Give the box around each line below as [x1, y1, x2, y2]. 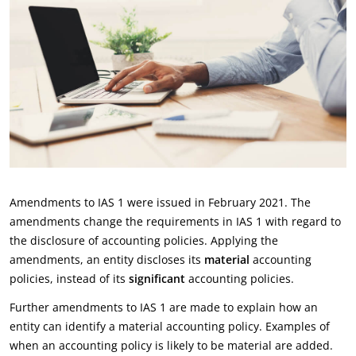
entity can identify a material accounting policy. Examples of [10, 319, 330, 334]
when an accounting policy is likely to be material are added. [10, 338, 333, 353]
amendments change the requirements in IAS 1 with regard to [10, 214, 341, 229]
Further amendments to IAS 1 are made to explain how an [10, 300, 318, 315]
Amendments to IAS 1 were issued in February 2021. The [10, 195, 311, 210]
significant [129, 271, 188, 286]
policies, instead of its [10, 271, 129, 286]
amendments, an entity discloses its [10, 252, 204, 267]
